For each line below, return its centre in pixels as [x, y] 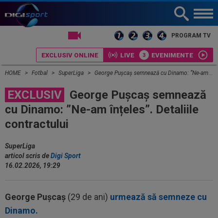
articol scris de [28, 156]
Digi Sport [66, 156]
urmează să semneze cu [158, 197]
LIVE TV [97, 36]
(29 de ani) [88, 197]
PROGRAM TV [191, 36]
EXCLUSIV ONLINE [70, 55]
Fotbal [40, 73]
